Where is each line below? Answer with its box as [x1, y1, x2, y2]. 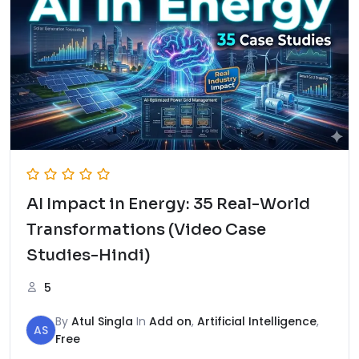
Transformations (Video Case [26, 219, 266, 240]
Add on [149, 313, 192, 329]
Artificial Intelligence [197, 313, 317, 329]
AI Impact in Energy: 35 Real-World [26, 193, 310, 214]
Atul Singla [71, 313, 133, 329]
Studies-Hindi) [26, 244, 151, 265]
